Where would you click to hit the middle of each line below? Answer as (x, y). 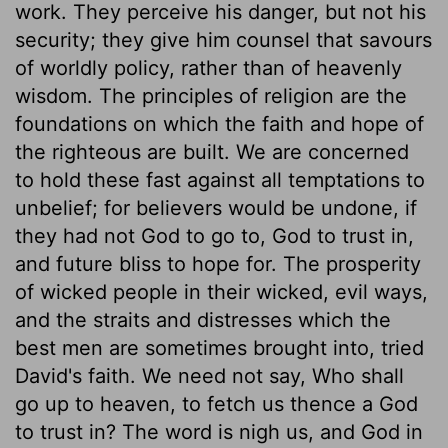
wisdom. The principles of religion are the (211, 95)
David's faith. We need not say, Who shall (209, 375)
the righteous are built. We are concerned (212, 151)
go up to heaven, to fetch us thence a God (216, 403)
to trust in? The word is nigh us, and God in (219, 431)
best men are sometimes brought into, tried (219, 347)
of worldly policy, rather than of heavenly (208, 67)
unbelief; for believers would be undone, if (216, 207)
